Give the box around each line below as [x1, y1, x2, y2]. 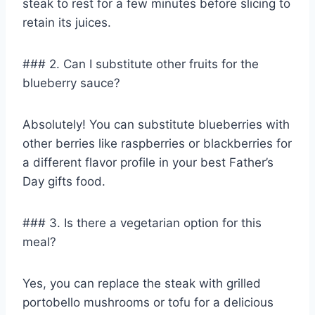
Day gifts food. [22, 174, 105, 188]
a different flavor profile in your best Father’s [22, 155, 274, 169]
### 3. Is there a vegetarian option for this [22, 215, 262, 230]
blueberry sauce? [22, 75, 120, 90]
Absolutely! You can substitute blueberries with [22, 117, 290, 131]
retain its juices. [22, 15, 111, 30]
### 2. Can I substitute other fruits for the [22, 56, 259, 71]
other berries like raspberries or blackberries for [22, 136, 292, 150]
